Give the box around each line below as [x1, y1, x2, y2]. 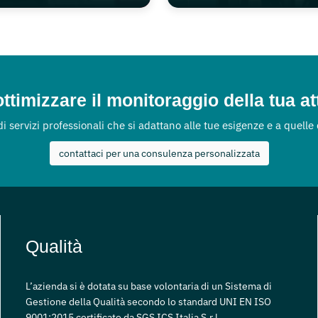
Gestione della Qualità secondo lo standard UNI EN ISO [26, 295, 271, 308]
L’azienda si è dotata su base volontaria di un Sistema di [26, 279, 272, 292]
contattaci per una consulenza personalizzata [58, 146, 260, 160]
